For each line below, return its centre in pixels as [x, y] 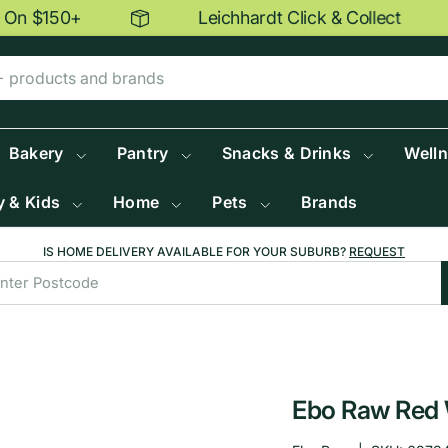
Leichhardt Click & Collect [273, 17]
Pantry [142, 153]
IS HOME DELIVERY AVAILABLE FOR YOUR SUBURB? [196, 252]
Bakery [36, 153]
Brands [329, 202]
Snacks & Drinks [286, 153]
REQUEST [377, 252]
